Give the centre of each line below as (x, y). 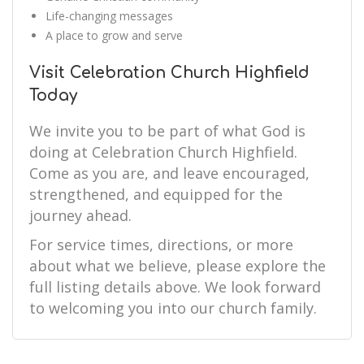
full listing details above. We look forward (175, 287)
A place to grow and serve (114, 35)
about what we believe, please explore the (178, 266)
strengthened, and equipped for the (156, 194)
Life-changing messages (109, 16)
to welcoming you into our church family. (173, 308)
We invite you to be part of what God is (167, 131)
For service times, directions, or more (161, 245)
